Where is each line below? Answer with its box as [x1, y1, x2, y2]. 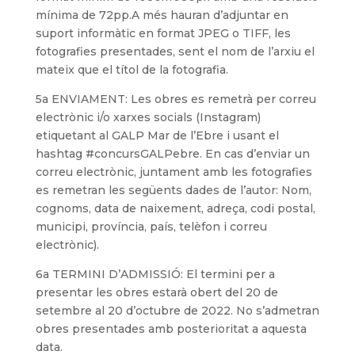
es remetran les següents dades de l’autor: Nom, [35, 183, 311, 198]
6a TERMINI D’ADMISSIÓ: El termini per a [35, 267, 275, 282]
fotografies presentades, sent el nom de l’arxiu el [35, 44, 315, 59]
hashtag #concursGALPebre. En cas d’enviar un [35, 147, 310, 162]
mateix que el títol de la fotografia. [35, 63, 228, 78]
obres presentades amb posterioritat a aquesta [35, 322, 307, 337]
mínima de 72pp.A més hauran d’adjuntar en [35, 8, 288, 23]
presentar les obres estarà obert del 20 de [35, 285, 278, 300]
